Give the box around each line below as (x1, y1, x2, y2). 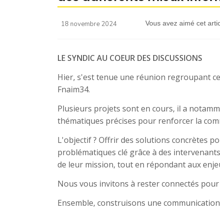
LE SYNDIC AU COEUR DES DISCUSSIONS (57, 53, 202, 64)
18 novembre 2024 (61, 20, 117, 29)
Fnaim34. (57, 84, 90, 95)
